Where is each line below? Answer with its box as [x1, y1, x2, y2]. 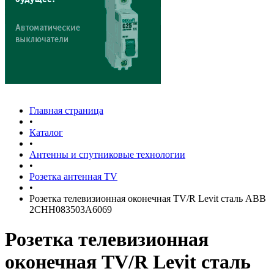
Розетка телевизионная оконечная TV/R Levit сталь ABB [29, 193, 266, 204]
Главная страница [29, 105, 103, 116]
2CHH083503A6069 [29, 204, 112, 215]
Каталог [29, 127, 63, 138]
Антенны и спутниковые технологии [29, 149, 185, 160]
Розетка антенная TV [29, 171, 117, 182]
